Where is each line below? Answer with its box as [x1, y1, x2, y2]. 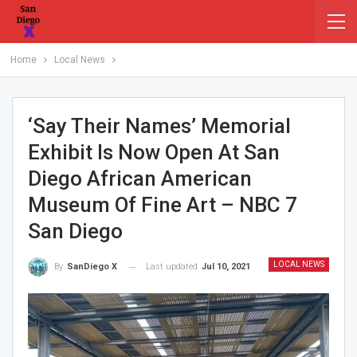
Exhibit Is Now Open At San [28, 140, 280, 164]
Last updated [146, 261, 200, 272]
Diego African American [28, 167, 252, 190]
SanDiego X [67, 261, 117, 273]
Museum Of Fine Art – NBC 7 [28, 193, 297, 217]
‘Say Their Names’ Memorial [28, 114, 291, 138]
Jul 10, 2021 [202, 261, 250, 272]
